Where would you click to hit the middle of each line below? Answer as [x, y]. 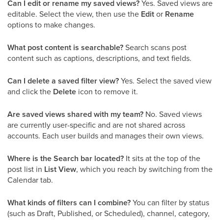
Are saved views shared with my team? [75, 114]
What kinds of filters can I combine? [69, 203]
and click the [30, 91]
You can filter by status [170, 202]
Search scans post [155, 47]
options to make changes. [51, 25]
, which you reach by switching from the [144, 169]
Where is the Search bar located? [66, 158]
